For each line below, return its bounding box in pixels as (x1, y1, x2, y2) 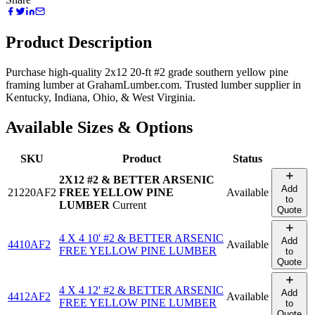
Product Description (6, 32, 152, 51)
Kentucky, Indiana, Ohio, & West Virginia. (6, 91, 195, 103)
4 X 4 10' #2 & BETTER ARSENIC (59, 232, 224, 245)
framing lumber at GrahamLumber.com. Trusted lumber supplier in (6, 78, 301, 91)
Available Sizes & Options (6, 117, 193, 136)
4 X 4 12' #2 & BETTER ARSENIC (59, 284, 224, 297)
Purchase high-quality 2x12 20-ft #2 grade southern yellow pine (6, 65, 288, 78)
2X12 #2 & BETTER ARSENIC (59, 174, 214, 186)
